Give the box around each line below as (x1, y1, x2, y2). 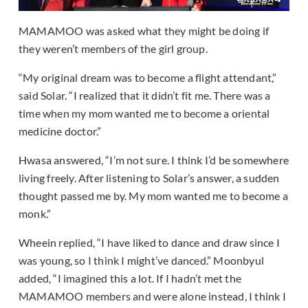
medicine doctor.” (19, 124, 102, 138)
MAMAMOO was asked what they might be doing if (19, 24, 269, 38)
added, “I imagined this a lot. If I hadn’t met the (19, 272, 242, 285)
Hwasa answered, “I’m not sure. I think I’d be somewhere (19, 153, 289, 167)
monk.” (19, 207, 52, 221)
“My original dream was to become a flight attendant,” (19, 71, 277, 85)
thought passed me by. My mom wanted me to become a (19, 189, 289, 203)
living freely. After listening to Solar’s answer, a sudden (19, 171, 280, 185)
